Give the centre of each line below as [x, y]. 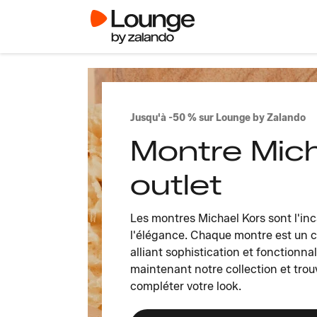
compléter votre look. [186, 286]
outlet [176, 184]
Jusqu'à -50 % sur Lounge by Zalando [218, 118]
